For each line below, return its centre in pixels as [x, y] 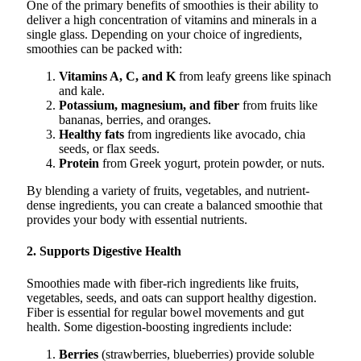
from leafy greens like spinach [253, 77]
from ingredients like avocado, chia [215, 135]
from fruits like [278, 106]
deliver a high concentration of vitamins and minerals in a [172, 20]
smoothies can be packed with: [104, 49]
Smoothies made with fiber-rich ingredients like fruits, [163, 283]
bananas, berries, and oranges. [135, 120]
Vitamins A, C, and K [117, 77]
